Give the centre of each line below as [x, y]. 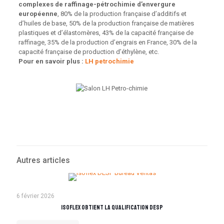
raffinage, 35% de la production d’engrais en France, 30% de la [107, 42]
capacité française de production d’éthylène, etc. [88, 52]
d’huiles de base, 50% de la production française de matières [106, 23]
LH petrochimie [109, 61]
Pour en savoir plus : [51, 61]
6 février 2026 [35, 196]
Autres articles [43, 160]
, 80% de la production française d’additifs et [122, 14]
